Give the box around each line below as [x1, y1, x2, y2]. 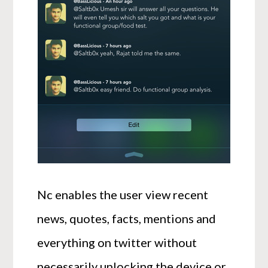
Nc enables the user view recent [37, 187, 209, 202]
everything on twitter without [37, 235, 197, 250]
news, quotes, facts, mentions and [37, 211, 217, 226]
